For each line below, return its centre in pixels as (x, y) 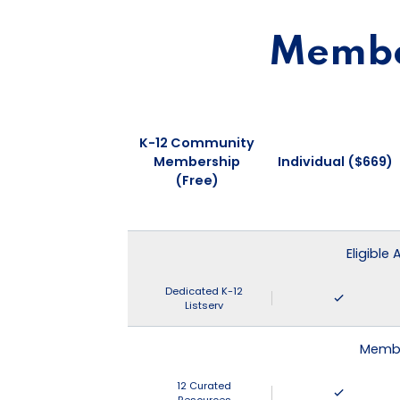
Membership (197, 161)
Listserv (204, 305)
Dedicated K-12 (204, 291)
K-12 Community (197, 142)
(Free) (197, 180)
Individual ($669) (335, 161)
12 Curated (204, 386)
